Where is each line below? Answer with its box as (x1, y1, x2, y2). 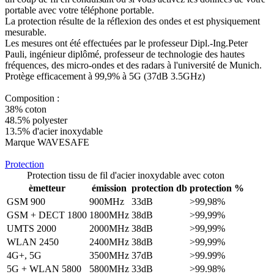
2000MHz (89, 223, 129, 234)
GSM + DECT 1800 (7, 209, 87, 220)
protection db (131, 182, 187, 193)
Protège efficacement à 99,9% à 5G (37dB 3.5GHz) (5, 70, 205, 81)
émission (92, 182, 127, 193)
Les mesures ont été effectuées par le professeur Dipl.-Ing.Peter (5, 37, 248, 48)
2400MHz (89, 236, 129, 247)
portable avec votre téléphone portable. (5, 4, 154, 15)
